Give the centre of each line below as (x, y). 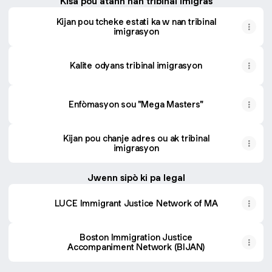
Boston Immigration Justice (136, 237)
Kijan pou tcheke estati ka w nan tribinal (136, 22)
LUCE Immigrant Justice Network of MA (136, 203)
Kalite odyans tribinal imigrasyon (136, 65)
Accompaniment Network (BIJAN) (136, 247)
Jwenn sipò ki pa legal (136, 178)
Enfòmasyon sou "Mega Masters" (136, 104)
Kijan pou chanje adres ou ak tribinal (136, 138)
